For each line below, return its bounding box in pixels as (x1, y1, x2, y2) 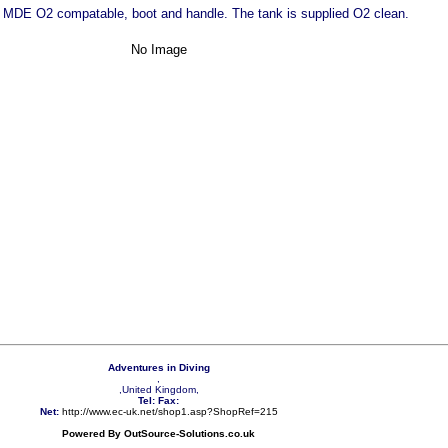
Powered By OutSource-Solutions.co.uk (62, 428, 255, 439)
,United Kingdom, (118, 384, 199, 395)
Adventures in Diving (107, 362, 210, 373)
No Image (130, 42, 187, 57)
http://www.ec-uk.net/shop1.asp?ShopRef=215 (61, 406, 278, 417)
